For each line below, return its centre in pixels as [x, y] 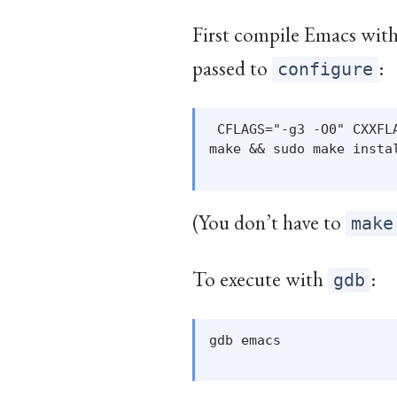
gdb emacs [245, 340]
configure [326, 70]
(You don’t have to [269, 222]
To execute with [260, 279]
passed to [232, 68]
